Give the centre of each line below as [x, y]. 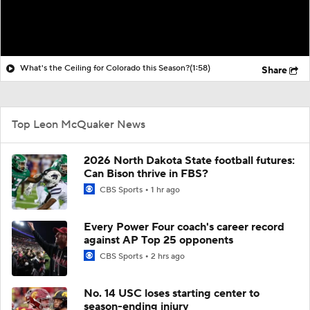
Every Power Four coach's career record [184, 227]
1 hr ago [165, 190]
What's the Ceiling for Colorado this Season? [105, 68]
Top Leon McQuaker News [79, 124]
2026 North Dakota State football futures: [189, 160]
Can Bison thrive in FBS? [146, 173]
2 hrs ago [168, 256]
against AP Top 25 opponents [158, 240]
